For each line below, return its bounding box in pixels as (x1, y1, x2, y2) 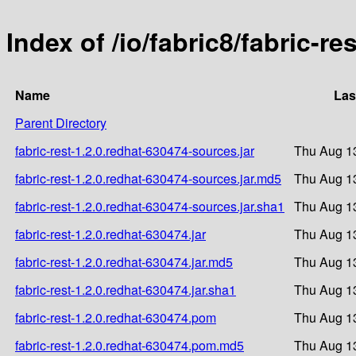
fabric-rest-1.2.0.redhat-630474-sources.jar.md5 (15, 168, 281, 188)
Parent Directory (15, 113, 106, 132)
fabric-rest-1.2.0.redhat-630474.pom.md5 (15, 335, 244, 354)
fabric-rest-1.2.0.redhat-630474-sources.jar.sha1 (15, 196, 284, 215)
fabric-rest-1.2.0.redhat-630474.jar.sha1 (15, 280, 236, 299)
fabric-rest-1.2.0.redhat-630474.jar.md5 (15, 252, 233, 271)
